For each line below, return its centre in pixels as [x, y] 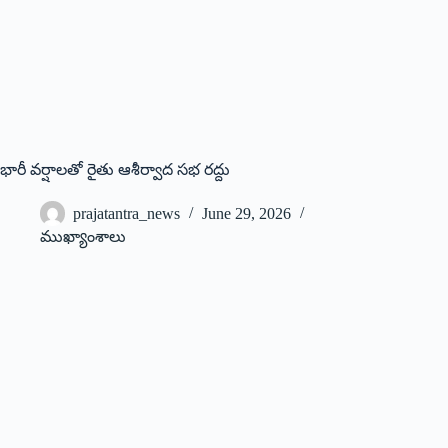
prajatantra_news [126, 214]
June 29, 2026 [246, 214]
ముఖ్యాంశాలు [83, 236]
